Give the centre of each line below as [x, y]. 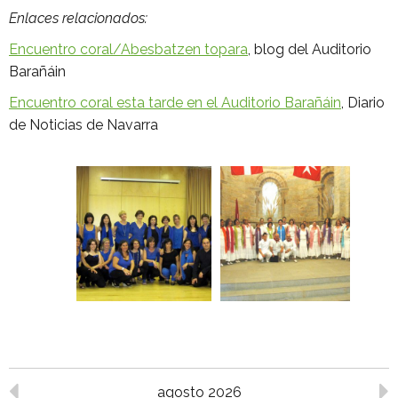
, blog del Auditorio [310, 49]
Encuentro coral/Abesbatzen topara [128, 49]
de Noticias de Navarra [84, 125]
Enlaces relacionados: [78, 18]
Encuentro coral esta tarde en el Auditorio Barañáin [175, 103]
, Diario [363, 103]
